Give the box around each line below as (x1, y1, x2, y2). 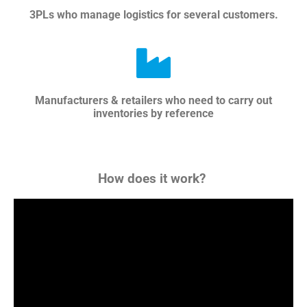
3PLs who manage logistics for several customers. (29, 8, 278, 22)
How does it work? (98, 171, 209, 186)
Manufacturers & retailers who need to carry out (35, 94, 272, 108)
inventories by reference (93, 107, 214, 121)
